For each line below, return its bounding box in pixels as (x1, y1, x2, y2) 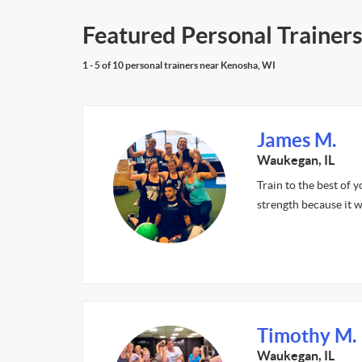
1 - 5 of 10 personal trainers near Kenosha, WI (82, 59, 276, 70)
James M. (256, 128, 336, 151)
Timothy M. (256, 324, 356, 347)
